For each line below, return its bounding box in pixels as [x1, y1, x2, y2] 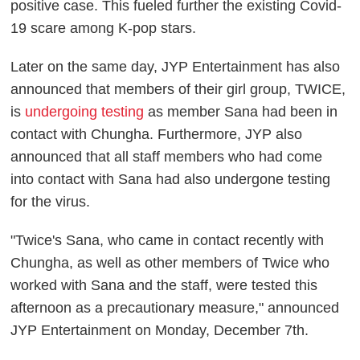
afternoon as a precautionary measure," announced [10, 299, 340, 316]
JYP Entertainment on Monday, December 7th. [10, 321, 309, 338]
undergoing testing [25, 103, 145, 120]
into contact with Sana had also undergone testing [10, 170, 331, 187]
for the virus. [10, 193, 95, 210]
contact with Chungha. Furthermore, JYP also [10, 125, 303, 142]
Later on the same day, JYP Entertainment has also [10, 58, 341, 75]
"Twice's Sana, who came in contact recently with [10, 231, 325, 248]
